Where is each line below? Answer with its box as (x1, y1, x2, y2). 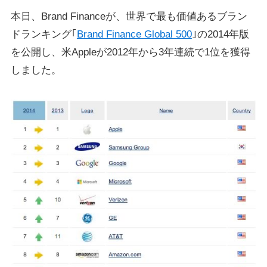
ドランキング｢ (10, 29, 77, 41)
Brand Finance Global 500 (76, 29, 192, 41)
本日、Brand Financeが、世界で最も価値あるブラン (10, 11, 247, 23)
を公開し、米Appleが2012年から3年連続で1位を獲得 (10, 46, 250, 58)
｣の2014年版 (191, 29, 249, 41)
